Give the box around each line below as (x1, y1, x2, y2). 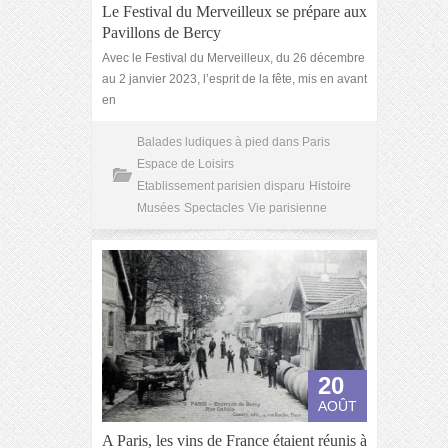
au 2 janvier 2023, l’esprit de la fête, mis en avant (102, 72, 367, 86)
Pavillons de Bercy (102, 24, 221, 41)
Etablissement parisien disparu (137, 179, 305, 193)
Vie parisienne (248, 201, 327, 215)
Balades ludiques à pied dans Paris (137, 135, 330, 149)
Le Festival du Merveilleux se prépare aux (102, 3, 367, 20)
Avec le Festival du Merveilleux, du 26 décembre (102, 51, 365, 65)
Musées (137, 201, 180, 215)
